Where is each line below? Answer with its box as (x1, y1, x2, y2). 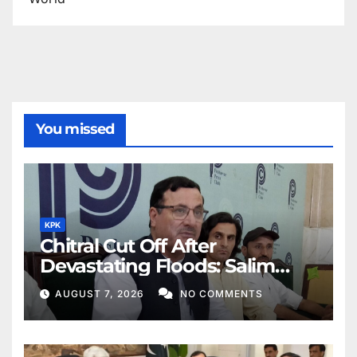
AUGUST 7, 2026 (55, 288, 147, 300)
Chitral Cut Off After (40, 233, 216, 257)
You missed (36, 120, 114, 138)
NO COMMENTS (180, 288, 263, 300)
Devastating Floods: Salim (40, 253, 275, 277)
